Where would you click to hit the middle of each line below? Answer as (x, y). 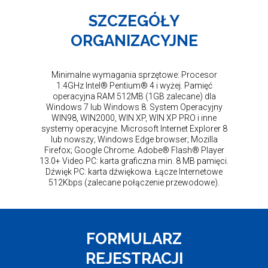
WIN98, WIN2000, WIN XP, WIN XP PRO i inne (134, 118)
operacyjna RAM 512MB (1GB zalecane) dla (134, 96)
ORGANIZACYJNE (134, 41)
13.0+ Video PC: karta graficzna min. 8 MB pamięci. (134, 161)
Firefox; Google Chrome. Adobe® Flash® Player (134, 150)
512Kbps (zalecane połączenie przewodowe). (134, 182)
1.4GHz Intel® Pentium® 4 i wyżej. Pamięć (134, 85)
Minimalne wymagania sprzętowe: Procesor (134, 74)
